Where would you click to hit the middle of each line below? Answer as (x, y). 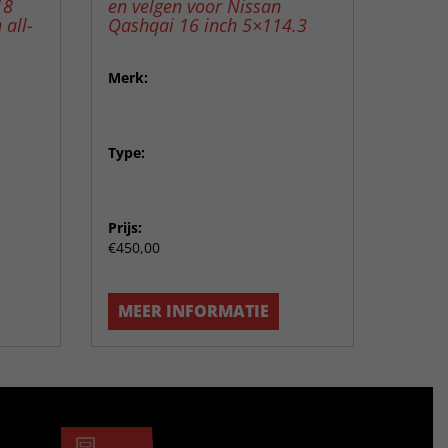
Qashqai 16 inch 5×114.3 (207, 24)
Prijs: (125, 227)
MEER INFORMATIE (193, 311)
